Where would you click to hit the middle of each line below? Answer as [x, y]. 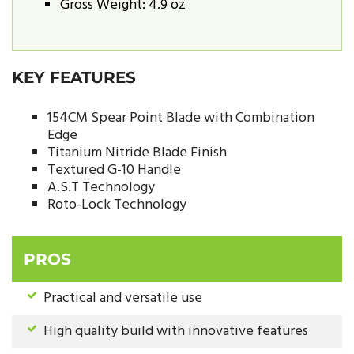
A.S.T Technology [101, 187]
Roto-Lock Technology [117, 205]
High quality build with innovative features [176, 332]
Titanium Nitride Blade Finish [137, 153]
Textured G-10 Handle [114, 170]
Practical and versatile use [123, 299]
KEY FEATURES [74, 77]
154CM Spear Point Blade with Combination [181, 118]
